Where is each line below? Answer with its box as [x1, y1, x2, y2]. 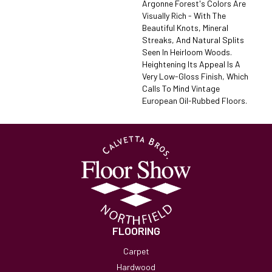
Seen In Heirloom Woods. [142, 47, 232, 57]
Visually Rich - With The [142, 10, 226, 21]
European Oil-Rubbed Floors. [142, 95, 247, 106]
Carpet [123, 246, 149, 257]
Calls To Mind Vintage [142, 83, 220, 93]
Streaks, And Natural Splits [142, 35, 244, 45]
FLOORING [112, 224, 160, 238]
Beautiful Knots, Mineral [142, 22, 228, 33]
